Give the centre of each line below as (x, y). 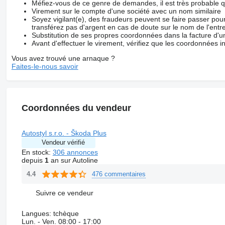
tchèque (65, 214)
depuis (33, 160)
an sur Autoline (73, 160)
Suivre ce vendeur (64, 193)
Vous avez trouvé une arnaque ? (63, 59)
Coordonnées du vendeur (76, 108)
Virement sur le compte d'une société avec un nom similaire (126, 11)
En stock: (37, 152)
